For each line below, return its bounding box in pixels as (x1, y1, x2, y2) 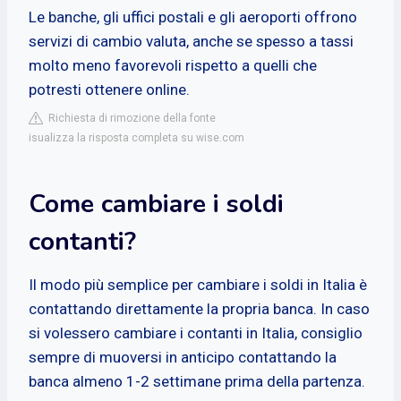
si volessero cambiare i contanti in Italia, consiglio (29, 323, 363, 342)
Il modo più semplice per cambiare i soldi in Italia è (29, 275, 367, 294)
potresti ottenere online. (29, 80, 190, 98)
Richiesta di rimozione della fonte (43, 111, 216, 124)
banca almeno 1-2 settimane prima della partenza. (29, 371, 365, 390)
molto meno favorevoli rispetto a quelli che (29, 55, 317, 74)
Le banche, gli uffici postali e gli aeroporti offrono (29, 7, 357, 26)
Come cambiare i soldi (29, 186, 284, 221)
